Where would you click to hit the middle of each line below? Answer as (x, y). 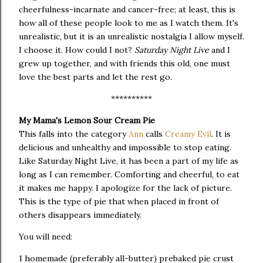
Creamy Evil (188, 134)
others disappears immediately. (80, 215)
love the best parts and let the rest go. (95, 77)
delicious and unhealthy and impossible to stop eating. (125, 147)
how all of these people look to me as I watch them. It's (129, 23)
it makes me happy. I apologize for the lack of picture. (125, 188)
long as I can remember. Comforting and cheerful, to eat (129, 174)
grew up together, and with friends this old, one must (124, 63)
